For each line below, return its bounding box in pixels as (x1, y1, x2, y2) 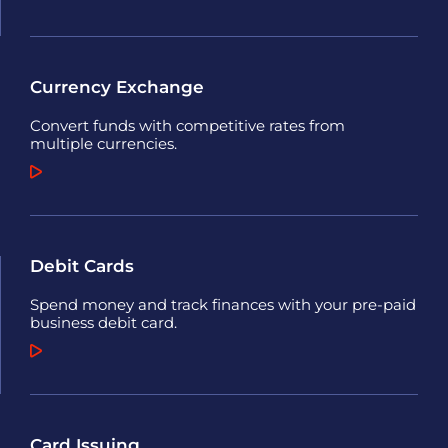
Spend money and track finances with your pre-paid (30, 295, 416, 314)
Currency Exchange (30, 77, 204, 97)
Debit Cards (30, 256, 134, 276)
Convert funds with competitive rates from (30, 116, 345, 135)
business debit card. (30, 313, 177, 332)
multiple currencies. (30, 134, 177, 153)
